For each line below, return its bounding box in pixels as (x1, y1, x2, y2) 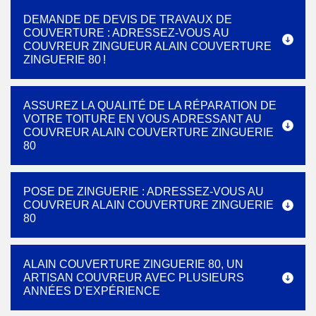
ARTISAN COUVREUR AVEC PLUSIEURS (23, 272, 244, 284)
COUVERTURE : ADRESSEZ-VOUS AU (23, 27, 229, 39)
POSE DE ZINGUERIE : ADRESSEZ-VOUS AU (23, 186, 264, 197)
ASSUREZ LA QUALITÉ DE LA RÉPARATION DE (23, 99, 276, 111)
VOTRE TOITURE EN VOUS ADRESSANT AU (23, 113, 262, 125)
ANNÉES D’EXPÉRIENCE (23, 285, 160, 297)
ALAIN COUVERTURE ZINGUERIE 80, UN (23, 258, 243, 270)
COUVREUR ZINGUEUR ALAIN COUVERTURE (23, 40, 272, 52)
